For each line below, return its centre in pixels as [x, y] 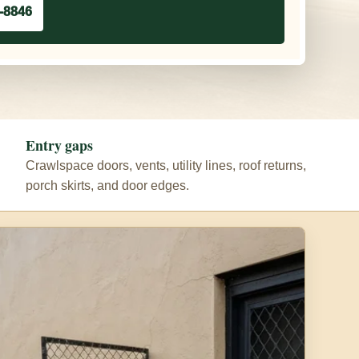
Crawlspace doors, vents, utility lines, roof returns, [166, 165]
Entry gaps [59, 145]
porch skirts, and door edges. [107, 185]
